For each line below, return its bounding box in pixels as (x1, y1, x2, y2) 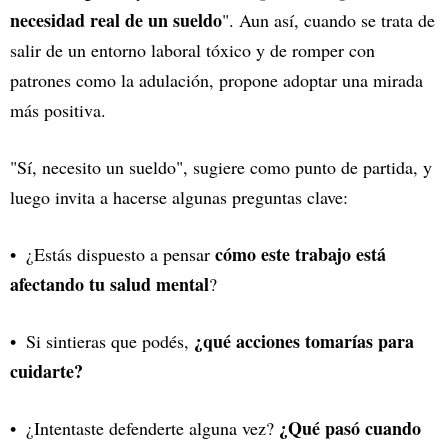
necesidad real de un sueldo (10, 6, 222, 33)
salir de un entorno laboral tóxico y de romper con (10, 37, 375, 62)
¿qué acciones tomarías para (194, 327, 414, 354)
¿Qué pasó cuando (279, 414, 421, 441)
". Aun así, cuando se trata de (222, 7, 435, 32)
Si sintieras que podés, (26, 328, 194, 353)
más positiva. (10, 97, 106, 122)
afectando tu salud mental (10, 270, 209, 297)
